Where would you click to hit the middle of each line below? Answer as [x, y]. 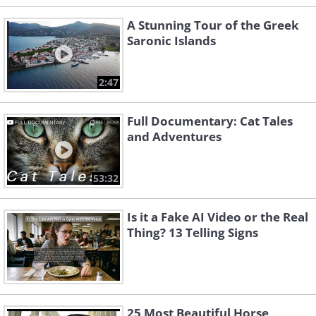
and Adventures [174, 137]
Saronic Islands [171, 41]
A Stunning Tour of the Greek [213, 25]
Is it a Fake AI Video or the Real [218, 217]
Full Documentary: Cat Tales [210, 121]
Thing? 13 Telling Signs [193, 233]
